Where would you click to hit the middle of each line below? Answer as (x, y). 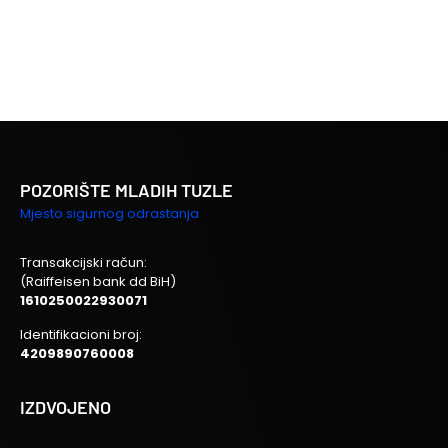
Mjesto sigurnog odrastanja (109, 213)
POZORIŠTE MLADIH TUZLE (126, 189)
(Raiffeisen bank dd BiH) (98, 281)
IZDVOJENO (65, 406)
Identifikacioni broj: (81, 334)
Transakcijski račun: (83, 262)
